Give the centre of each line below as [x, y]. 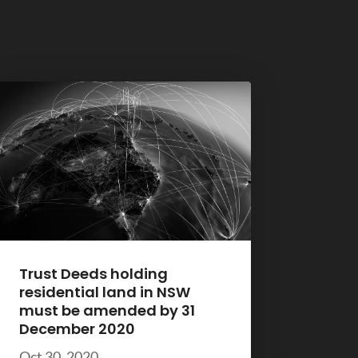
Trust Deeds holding [93, 274]
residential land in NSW [104, 292]
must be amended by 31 [107, 311]
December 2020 [77, 329]
